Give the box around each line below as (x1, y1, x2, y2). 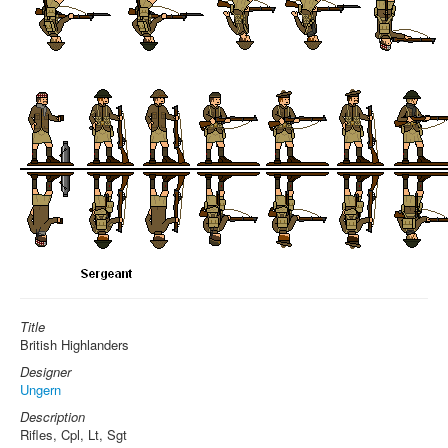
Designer (20, 362, 71, 381)
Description (20, 407, 85, 426)
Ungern (20, 380, 61, 399)
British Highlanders (20, 335, 129, 354)
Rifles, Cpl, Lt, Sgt (20, 425, 127, 444)
